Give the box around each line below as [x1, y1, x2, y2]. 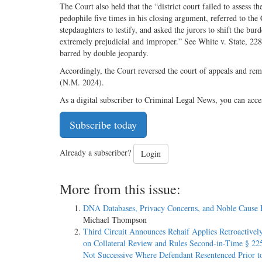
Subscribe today [70, 117, 137, 132]
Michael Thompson [83, 213, 147, 225]
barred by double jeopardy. [60, 47, 149, 58]
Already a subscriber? [60, 147, 133, 158]
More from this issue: [60, 179, 181, 198]
